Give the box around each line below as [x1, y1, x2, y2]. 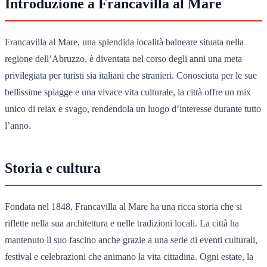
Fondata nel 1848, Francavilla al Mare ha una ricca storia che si [5, 201, 242, 212]
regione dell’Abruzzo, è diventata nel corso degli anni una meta [5, 53, 242, 64]
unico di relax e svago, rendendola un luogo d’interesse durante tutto [5, 103, 261, 114]
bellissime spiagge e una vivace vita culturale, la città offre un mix [5, 86, 251, 97]
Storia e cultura [5, 160, 101, 176]
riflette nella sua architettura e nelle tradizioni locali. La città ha [5, 218, 239, 228]
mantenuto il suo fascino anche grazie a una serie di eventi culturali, [5, 234, 257, 245]
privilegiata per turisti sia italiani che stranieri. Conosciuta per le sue [5, 70, 257, 80]
